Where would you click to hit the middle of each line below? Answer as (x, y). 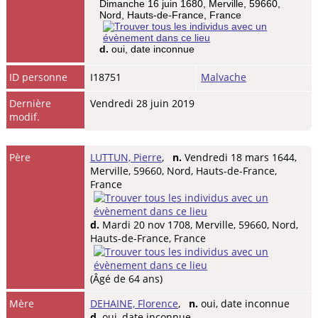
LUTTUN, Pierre (126, 157)
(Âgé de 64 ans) (126, 278)
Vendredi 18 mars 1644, (239, 157)
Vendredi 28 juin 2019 (142, 103)
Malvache (224, 77)
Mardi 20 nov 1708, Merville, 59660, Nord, (199, 224)
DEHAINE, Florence (134, 303)
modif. (25, 116)
